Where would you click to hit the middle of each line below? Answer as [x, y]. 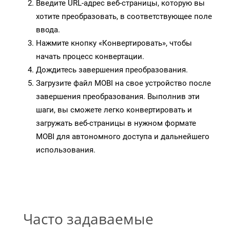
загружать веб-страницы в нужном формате [116, 123]
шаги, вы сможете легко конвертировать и [114, 110]
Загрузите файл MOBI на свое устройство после [123, 83]
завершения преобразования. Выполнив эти [118, 97]
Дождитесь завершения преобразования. [112, 70]
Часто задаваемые [88, 219]
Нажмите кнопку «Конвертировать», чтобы [114, 43]
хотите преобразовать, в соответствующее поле [124, 17]
